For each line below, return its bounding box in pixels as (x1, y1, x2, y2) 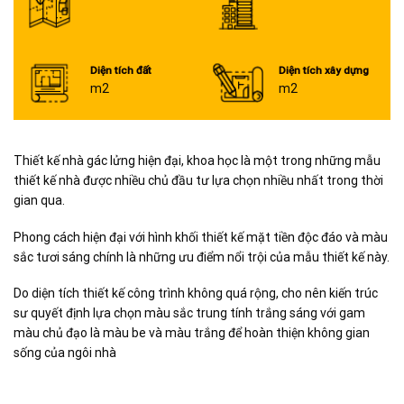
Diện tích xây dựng (278, 64, 369, 78)
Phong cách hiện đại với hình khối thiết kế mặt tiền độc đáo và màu (14, 229, 388, 244)
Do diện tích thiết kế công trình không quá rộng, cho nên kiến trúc (14, 285, 378, 300)
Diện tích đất (89, 64, 151, 78)
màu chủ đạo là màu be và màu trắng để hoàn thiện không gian (14, 325, 370, 340)
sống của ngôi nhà (14, 344, 116, 360)
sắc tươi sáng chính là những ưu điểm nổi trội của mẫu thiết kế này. (14, 249, 390, 264)
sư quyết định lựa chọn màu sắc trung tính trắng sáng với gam (14, 305, 365, 320)
